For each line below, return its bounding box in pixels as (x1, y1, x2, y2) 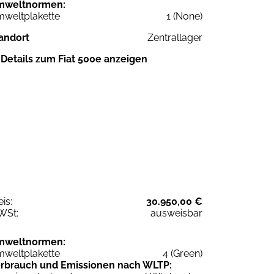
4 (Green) (163, 247, 202, 259)
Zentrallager (147, 31, 202, 43)
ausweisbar (150, 207, 202, 219)
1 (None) (166, 10, 202, 22)
